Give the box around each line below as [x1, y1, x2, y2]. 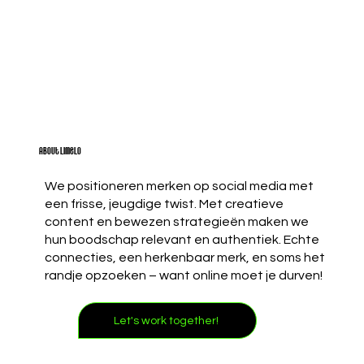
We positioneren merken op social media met [44, 179, 314, 193]
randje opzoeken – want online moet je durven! [44, 268, 323, 282]
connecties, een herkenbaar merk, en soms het [44, 250, 325, 264]
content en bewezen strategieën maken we [44, 214, 309, 228]
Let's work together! [113, 314, 219, 327]
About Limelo [39, 145, 82, 157]
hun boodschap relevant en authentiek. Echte [44, 232, 319, 246]
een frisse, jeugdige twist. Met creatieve [44, 197, 284, 210]
